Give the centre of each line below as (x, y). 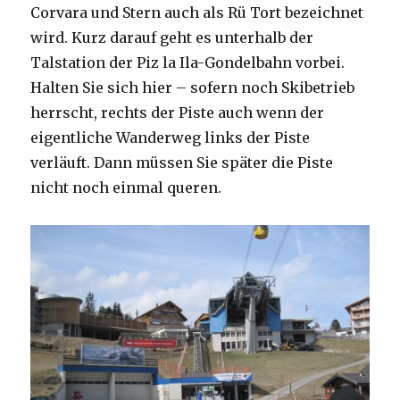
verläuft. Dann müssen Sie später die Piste (182, 162)
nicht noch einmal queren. (126, 187)
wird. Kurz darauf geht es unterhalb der (172, 37)
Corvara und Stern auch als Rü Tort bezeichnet (197, 12)
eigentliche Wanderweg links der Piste (171, 137)
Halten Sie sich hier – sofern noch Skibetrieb (193, 87)
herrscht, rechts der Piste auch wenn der (178, 112)
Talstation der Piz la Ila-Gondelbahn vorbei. (188, 62)
